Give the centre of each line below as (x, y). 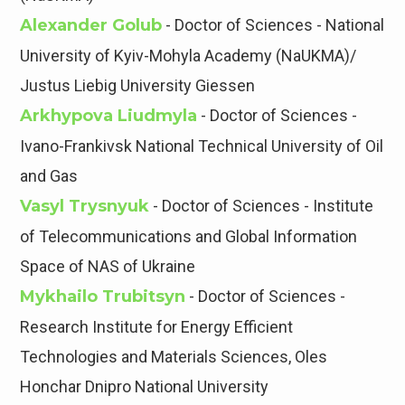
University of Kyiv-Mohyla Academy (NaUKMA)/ (188, 56)
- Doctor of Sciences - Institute (262, 206)
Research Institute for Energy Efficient (157, 327)
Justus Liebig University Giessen (138, 86)
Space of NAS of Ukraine (108, 267)
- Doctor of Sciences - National (273, 25)
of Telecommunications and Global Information (189, 237)
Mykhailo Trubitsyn (103, 297)
